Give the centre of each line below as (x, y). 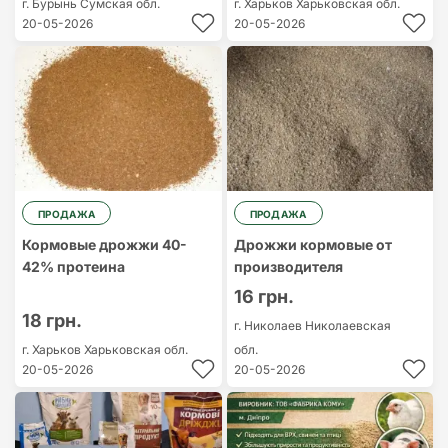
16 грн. (263, 296)
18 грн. (52, 320)
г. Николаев (269, 325)
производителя (288, 266)
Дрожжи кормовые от (312, 244)
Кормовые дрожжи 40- (104, 244)
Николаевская (347, 325)
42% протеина (73, 266)
